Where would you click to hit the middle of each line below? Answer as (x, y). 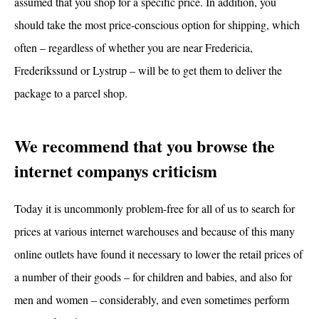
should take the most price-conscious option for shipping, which (157, 24)
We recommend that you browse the (145, 145)
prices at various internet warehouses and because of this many (155, 231)
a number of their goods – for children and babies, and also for (153, 276)
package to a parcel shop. (71, 93)
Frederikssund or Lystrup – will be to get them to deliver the (148, 70)
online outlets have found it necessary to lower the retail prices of (158, 253)
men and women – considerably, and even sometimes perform (152, 299)
